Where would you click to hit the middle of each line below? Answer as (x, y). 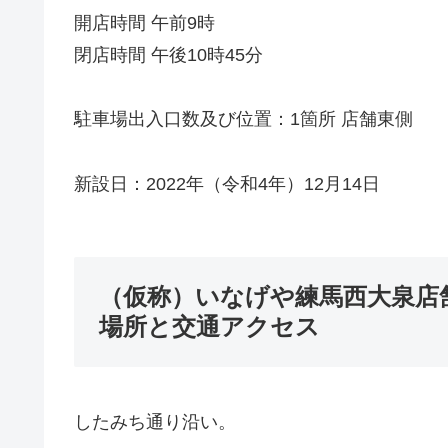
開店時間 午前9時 (144, 23)
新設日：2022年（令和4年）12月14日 (227, 183)
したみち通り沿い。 (155, 422)
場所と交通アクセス (209, 327)
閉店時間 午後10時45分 (168, 55)
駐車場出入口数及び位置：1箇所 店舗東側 (243, 119)
